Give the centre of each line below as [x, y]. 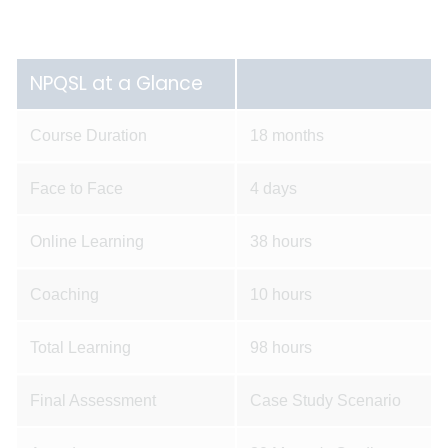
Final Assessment [93, 400]
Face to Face [76, 188]
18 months [287, 135]
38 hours [281, 241]
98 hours [281, 347]
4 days [273, 188]
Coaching [64, 294]
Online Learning [87, 241]
